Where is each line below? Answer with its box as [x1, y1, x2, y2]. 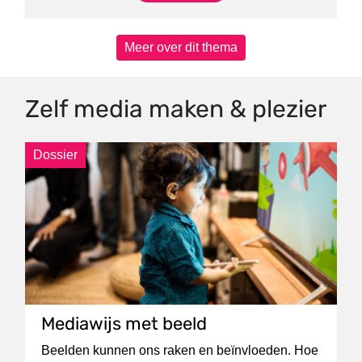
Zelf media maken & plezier [25, 95, 327, 124]
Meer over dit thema [124, 40, 238, 54]
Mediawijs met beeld [41, 312, 208, 335]
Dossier [33, 148, 78, 162]
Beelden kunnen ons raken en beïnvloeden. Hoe [41, 343, 319, 357]
